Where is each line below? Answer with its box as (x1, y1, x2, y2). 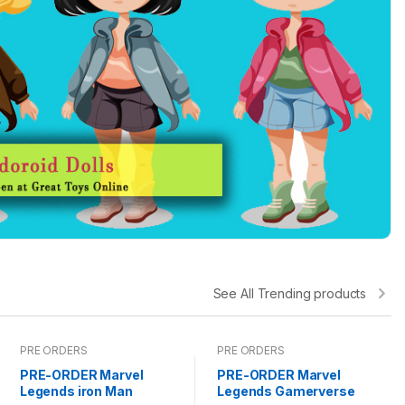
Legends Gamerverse (217, 383, 355, 400)
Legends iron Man (19, 383, 133, 400)
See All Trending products (212, 285, 367, 301)
